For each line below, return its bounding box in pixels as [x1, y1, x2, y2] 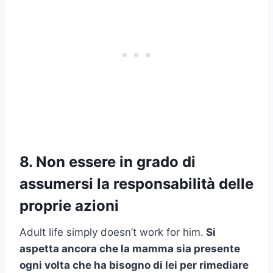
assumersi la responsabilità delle [19, 174, 253, 193]
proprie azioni [19, 196, 119, 214]
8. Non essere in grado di [19, 152, 196, 171]
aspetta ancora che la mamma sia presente [19, 242, 240, 255]
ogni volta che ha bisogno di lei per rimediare [19, 258, 249, 271]
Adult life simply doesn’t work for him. [19, 225, 204, 238]
